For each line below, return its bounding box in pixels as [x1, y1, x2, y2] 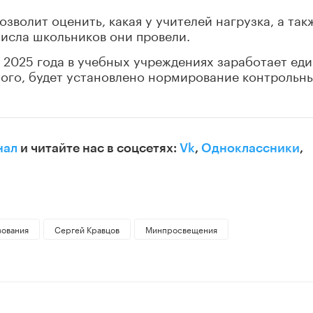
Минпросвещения [145, 222, 217, 236]
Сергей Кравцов [54, 222, 119, 236]
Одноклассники [201, 142, 300, 155]
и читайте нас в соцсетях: [17, 142, 180, 155]
